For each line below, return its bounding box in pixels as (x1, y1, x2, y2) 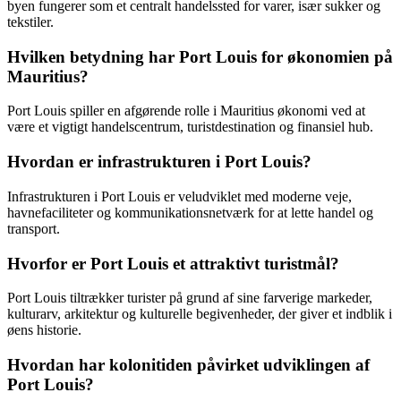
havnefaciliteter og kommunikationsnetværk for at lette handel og (7, 204, 373, 220)
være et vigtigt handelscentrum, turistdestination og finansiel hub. (7, 119, 373, 135)
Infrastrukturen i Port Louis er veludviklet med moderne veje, (7, 188, 352, 204)
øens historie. (7, 322, 81, 338)
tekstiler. (7, 14, 54, 30)
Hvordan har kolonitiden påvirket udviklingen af (7, 355, 370, 375)
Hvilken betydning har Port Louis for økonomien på (7, 47, 393, 66)
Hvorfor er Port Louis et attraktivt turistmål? (7, 253, 339, 273)
